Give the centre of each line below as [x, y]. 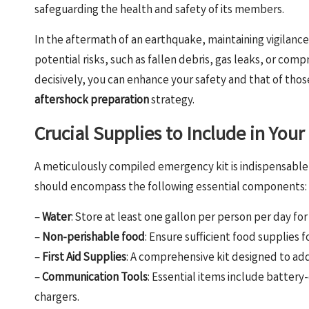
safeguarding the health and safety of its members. [159, 10]
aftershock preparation [92, 101]
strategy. [172, 101]
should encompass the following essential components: [171, 188]
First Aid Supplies [84, 258]
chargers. [57, 298]
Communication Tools [95, 278]
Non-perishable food [93, 238]
